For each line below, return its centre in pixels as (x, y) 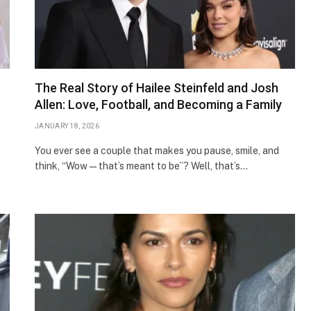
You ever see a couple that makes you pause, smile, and (157, 150)
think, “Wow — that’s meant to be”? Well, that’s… (141, 166)
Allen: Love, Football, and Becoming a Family (158, 104)
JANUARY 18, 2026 (67, 126)
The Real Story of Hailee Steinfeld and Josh (157, 87)
